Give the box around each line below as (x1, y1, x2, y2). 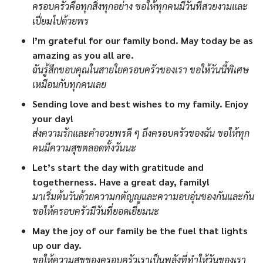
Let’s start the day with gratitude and (32, 161, 204, 174)
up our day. (32, 239, 82, 252)
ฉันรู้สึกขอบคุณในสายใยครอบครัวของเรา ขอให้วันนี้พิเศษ (32, 63, 249, 76)
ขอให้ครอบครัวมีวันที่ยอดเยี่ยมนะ (32, 205, 159, 218)
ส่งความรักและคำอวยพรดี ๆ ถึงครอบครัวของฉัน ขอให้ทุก (32, 127, 249, 140)
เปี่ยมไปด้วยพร (32, 15, 89, 28)
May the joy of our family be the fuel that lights (32, 224, 248, 237)
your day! (32, 112, 73, 125)
